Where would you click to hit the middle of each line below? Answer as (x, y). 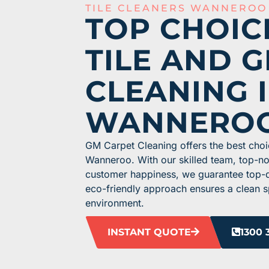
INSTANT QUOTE (149, 232)
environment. (115, 203)
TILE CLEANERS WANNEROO (176, 8)
